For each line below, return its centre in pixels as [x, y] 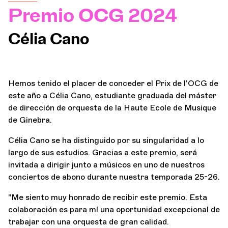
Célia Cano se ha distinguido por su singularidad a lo [106, 140]
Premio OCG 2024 [93, 16]
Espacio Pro [101, 88]
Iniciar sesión [105, 118]
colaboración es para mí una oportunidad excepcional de [114, 209]
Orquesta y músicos [185, 26]
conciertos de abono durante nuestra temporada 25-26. [114, 177]
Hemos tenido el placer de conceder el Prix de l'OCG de [113, 83]
